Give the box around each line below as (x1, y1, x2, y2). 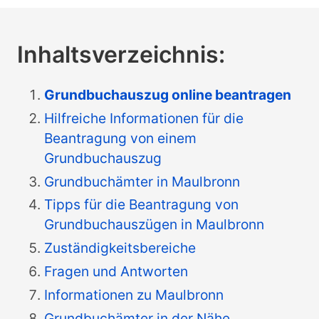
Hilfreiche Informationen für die (44, 109, 244, 127)
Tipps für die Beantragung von (44, 196, 239, 214)
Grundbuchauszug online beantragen (44, 86, 292, 103)
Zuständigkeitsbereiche (44, 239, 197, 257)
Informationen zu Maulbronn (44, 286, 224, 303)
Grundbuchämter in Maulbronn (44, 172, 241, 190)
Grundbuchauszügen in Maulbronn (44, 216, 265, 234)
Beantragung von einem (44, 129, 197, 147)
